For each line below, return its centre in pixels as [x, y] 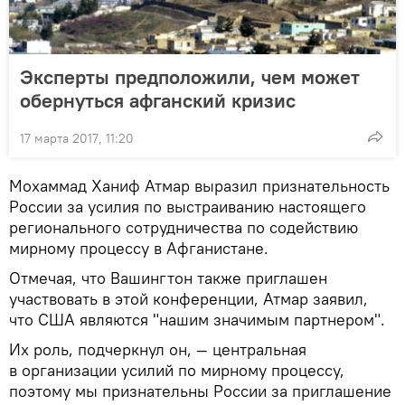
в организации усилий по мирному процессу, [177, 370]
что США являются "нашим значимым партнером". [197, 319]
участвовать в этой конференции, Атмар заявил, [188, 298]
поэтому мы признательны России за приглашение [200, 391]
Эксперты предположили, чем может [190, 76]
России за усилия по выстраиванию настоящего [188, 206]
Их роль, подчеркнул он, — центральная [158, 349]
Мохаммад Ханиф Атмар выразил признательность [199, 185]
